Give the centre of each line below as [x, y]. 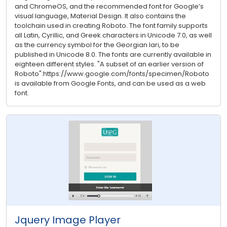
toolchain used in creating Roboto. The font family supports [111, 26]
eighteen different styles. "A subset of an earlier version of [109, 64]
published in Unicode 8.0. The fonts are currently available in [113, 55]
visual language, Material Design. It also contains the [100, 16]
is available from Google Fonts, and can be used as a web [110, 84]
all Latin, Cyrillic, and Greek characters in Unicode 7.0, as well [113, 35]
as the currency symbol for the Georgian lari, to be [97, 45]
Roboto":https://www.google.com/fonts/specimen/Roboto [112, 74]
